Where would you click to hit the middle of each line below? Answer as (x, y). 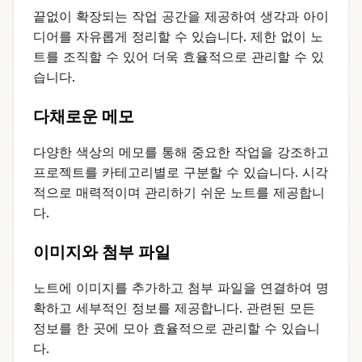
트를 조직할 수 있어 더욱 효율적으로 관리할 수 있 (179, 56)
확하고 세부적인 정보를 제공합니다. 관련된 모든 (174, 307)
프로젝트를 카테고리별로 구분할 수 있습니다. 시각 (181, 172)
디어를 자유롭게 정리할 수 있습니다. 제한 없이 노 (178, 36)
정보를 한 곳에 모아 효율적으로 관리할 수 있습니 (177, 328)
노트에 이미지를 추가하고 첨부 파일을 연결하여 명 (181, 287)
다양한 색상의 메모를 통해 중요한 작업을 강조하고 (181, 152)
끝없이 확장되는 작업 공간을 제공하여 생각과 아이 (181, 16)
